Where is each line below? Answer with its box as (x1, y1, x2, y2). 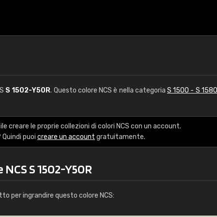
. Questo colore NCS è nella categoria (50, 86, 167, 94)
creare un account (37, 133, 95, 141)
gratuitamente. (95, 133, 145, 141)
